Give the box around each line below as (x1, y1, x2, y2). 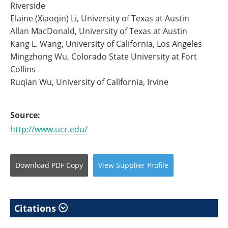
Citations (14, 202, 59, 214)
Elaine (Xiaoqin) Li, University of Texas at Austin (10, 13, 189, 23)
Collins (10, 64, 36, 74)
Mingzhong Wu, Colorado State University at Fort (10, 51, 197, 62)
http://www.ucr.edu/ (10, 124, 88, 134)
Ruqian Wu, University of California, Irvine (10, 76, 168, 87)
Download (15, 160, 49, 170)
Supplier (116, 160, 145, 170)
